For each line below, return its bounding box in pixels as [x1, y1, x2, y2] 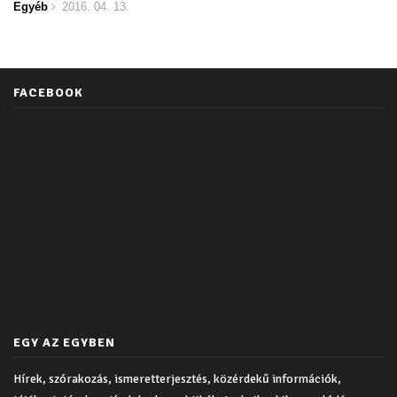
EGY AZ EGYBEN [13, 335, 115, 351]
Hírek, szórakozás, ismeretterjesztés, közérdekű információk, [13, 371, 341, 387]
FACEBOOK [13, 85, 83, 101]
